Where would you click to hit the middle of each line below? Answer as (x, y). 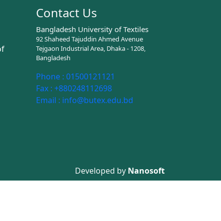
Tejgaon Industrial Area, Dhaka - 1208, (91, 48)
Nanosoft (146, 170)
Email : (48, 100)
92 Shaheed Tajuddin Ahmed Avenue (90, 39)
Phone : (50, 76)
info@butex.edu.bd (97, 100)
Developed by (101, 170)
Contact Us (67, 12)
